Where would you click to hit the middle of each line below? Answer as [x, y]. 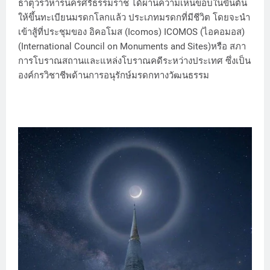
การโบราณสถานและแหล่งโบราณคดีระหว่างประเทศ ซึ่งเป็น [134, 61]
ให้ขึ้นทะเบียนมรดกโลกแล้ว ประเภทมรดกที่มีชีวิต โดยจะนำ [134, 17]
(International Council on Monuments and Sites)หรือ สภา [132, 46]
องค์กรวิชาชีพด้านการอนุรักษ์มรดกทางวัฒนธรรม [114, 75]
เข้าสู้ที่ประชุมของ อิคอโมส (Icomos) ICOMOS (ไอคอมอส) [131, 32]
